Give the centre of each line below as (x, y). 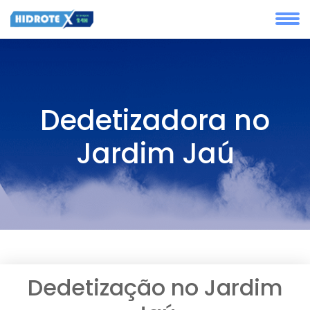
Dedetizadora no (155, 120)
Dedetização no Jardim (155, 288)
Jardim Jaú (155, 154)
